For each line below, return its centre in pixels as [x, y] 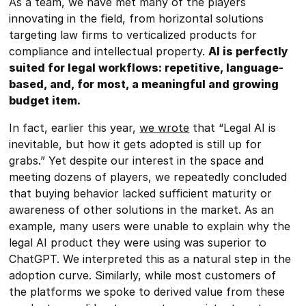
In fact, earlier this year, [74, 128]
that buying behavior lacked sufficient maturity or [141, 193]
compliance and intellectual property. [109, 51]
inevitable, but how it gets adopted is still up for [136, 144]
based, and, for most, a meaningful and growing [144, 84]
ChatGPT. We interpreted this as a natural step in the [150, 259]
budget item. [45, 100]
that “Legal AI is [233, 128]
